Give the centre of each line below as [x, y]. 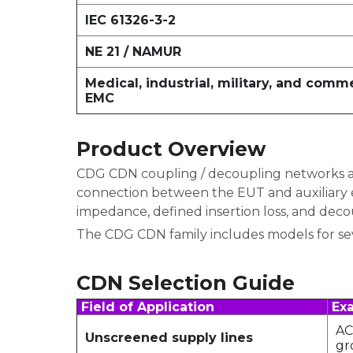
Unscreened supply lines [169, 338]
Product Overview [171, 149]
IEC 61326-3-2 [130, 20]
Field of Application [148, 307]
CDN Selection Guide [186, 283]
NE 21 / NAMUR [133, 52]
